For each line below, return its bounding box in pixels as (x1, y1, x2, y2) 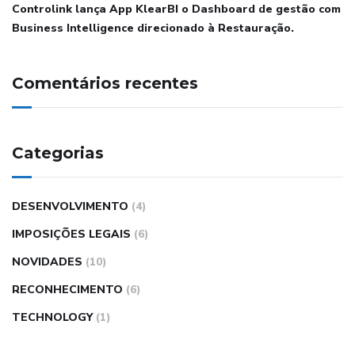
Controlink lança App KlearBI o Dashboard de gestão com (12, 2, 341, 17)
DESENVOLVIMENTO (12, 199, 128, 215)
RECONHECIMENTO (12, 282, 123, 298)
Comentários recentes (12, 74, 198, 94)
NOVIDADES (12, 254, 82, 270)
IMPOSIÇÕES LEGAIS (12, 227, 131, 242)
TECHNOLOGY (12, 310, 93, 326)
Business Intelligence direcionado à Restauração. (12, 21, 294, 36)
